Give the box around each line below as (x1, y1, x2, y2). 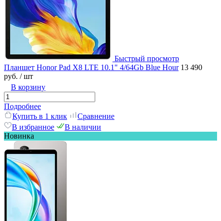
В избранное (12, 122, 54, 131)
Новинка (4, 131, 34, 140)
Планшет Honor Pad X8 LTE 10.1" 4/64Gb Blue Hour (4, 63, 179, 72)
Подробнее (4, 102, 41, 110)
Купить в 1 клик (12, 111, 67, 120)
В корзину (11, 82, 45, 91)
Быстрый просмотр (114, 54, 179, 63)
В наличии (65, 122, 101, 131)
